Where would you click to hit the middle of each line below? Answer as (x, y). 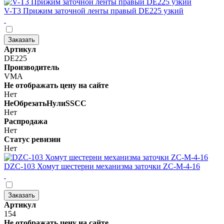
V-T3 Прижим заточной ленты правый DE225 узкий (94, 10)
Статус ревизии (32, 139)
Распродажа (26, 121)
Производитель (31, 67)
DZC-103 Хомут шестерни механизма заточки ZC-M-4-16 (102, 166)
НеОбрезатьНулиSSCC (45, 103)
